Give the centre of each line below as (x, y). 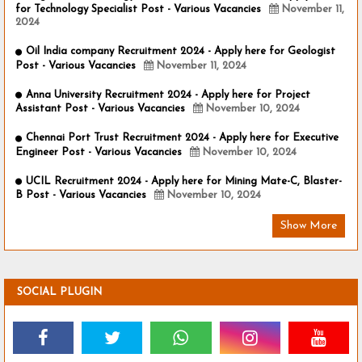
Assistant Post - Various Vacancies (100, 109)
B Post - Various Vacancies (81, 196)
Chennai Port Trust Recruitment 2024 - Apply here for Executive (182, 138)
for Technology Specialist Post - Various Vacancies (138, 10)
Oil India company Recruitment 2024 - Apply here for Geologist (181, 52)
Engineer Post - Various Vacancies (99, 152)
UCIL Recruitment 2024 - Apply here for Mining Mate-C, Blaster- (184, 181)
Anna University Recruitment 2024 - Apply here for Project (168, 95)
